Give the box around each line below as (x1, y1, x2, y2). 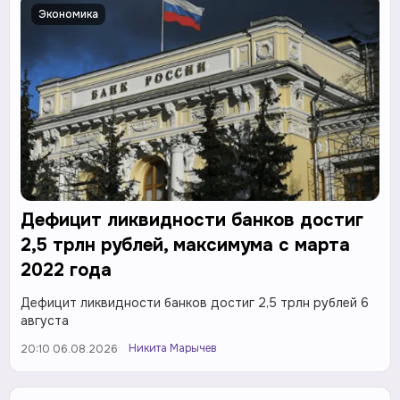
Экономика (38, 7, 98, 22)
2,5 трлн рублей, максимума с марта (21, 234, 350, 257)
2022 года (21, 259, 112, 282)
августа (21, 312, 69, 329)
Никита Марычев (129, 341, 217, 356)
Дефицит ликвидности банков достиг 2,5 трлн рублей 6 (21, 295, 369, 312)
